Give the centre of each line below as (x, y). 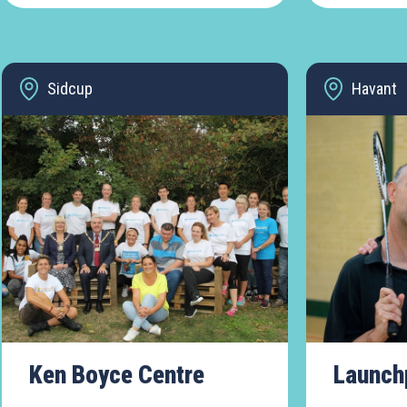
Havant (374, 89)
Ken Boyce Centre (117, 375)
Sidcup (70, 89)
